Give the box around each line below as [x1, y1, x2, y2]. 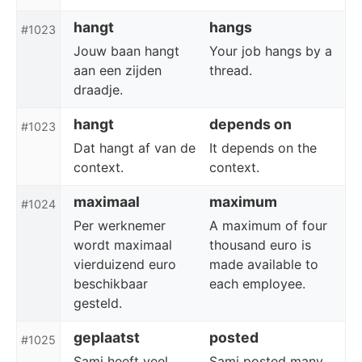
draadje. [74, 82, 123, 98]
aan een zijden [74, 62, 162, 78]
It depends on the [209, 140, 317, 156]
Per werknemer [74, 217, 166, 234]
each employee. [209, 276, 305, 292]
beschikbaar [74, 276, 148, 292]
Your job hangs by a [209, 43, 332, 59]
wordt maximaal [74, 237, 172, 253]
